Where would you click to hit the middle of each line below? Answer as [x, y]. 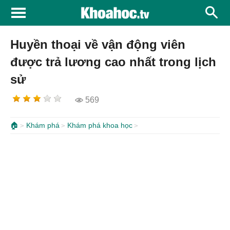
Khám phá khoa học [100, 125]
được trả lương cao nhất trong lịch [113, 62]
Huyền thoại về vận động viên [98, 44]
